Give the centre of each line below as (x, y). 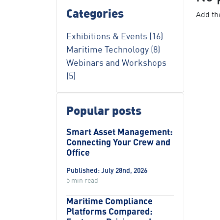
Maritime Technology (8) (113, 49)
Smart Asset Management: (120, 132)
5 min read (82, 180)
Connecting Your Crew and (118, 142)
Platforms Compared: (110, 211)
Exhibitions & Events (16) (115, 36)
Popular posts (104, 110)
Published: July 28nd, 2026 (107, 170)
